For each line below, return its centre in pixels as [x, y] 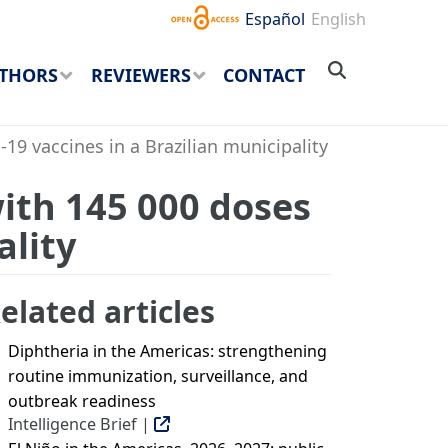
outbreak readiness [82, 401]
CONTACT [264, 75]
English [339, 19]
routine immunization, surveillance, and [158, 376]
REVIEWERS [140, 75]
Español [275, 19]
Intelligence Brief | [81, 424]
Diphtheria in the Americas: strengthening [167, 351]
